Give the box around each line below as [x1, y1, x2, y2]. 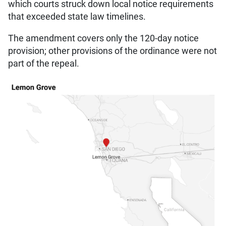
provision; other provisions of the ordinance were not [8, 45, 217, 57]
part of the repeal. [8, 58, 79, 70]
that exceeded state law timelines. [8, 11, 146, 22]
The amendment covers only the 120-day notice [8, 33, 199, 44]
